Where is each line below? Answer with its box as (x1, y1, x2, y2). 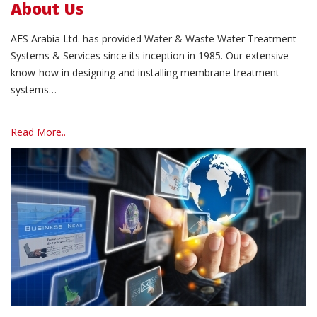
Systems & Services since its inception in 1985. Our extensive (11, 49, 289, 62)
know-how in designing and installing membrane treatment (11, 66, 279, 79)
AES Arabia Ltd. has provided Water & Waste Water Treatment (11, 32, 296, 45)
